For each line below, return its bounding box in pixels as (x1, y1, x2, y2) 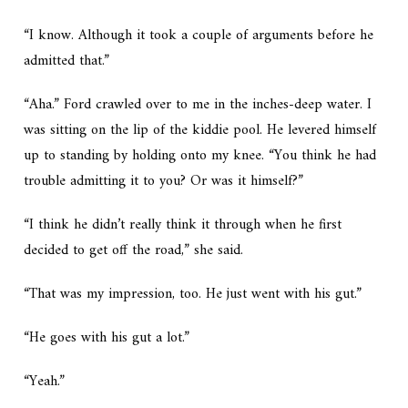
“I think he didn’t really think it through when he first (24, 212, 342, 239)
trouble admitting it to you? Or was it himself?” (24, 168, 304, 195)
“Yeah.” (24, 369, 66, 395)
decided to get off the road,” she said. (24, 238, 244, 264)
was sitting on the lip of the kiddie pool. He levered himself (24, 117, 377, 144)
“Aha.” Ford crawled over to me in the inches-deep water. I (24, 92, 372, 118)
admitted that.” (24, 48, 110, 75)
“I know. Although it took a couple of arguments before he (24, 23, 374, 49)
